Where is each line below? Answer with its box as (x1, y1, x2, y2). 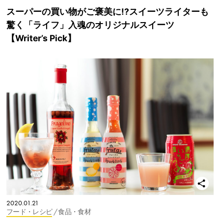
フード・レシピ (6, 208, 53, 217)
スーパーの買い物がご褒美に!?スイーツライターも (6, 6, 209, 17)
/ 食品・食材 (53, 208, 91, 217)
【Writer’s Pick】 (6, 33, 76, 44)
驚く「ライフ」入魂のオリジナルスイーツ (6, 20, 174, 30)
